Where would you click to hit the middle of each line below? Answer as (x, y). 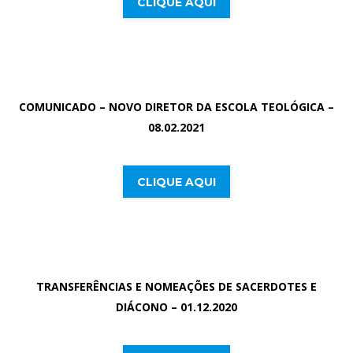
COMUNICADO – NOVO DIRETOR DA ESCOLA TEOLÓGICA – (176, 106)
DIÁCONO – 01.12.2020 (176, 307)
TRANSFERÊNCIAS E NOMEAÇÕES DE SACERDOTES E (176, 286)
